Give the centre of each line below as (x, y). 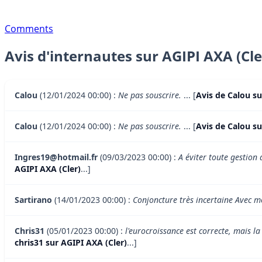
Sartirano (33, 200)
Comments (29, 28)
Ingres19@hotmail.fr (56, 157)
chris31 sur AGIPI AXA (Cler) (71, 243)
